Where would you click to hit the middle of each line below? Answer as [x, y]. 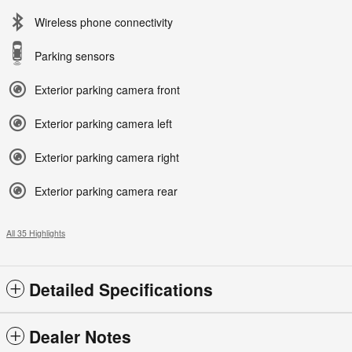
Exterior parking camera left [103, 124]
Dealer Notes [80, 337]
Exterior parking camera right [107, 158]
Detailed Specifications [121, 290]
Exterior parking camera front [107, 90]
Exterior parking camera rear [106, 191]
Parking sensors [75, 56]
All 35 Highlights [36, 233]
